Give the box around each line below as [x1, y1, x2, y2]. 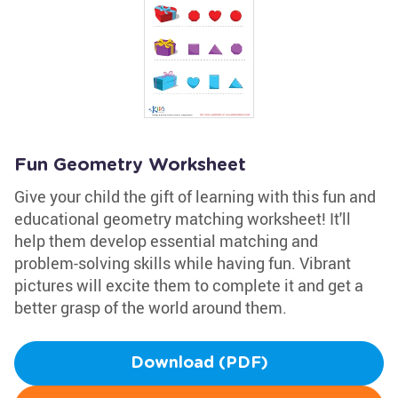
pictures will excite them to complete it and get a [14, 275, 363, 296]
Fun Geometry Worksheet [14, 156, 246, 174]
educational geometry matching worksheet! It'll [14, 208, 351, 229]
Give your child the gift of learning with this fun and [14, 186, 376, 207]
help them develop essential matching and [14, 230, 318, 251]
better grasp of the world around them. [14, 297, 287, 318]
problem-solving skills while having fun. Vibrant [14, 252, 351, 274]
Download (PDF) [130, 355, 268, 371]
